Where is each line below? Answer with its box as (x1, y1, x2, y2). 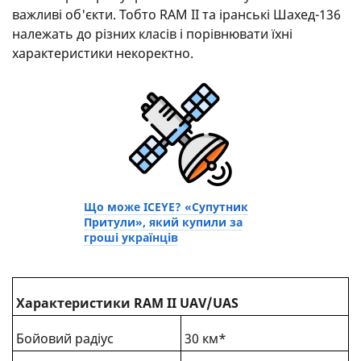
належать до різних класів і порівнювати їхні (12, 24, 293, 43)
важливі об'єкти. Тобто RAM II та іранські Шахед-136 (12, 5, 341, 23)
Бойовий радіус (15, 329, 114, 347)
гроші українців (84, 229, 178, 245)
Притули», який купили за (84, 214, 243, 230)
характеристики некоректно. (12, 44, 193, 62)
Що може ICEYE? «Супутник (84, 198, 248, 214)
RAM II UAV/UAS (133, 293, 239, 312)
